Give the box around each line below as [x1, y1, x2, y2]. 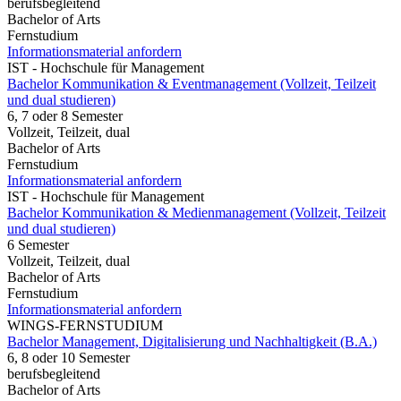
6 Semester [7, 236, 69, 252]
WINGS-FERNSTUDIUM [7, 317, 163, 333]
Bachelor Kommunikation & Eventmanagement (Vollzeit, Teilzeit [7, 75, 376, 91]
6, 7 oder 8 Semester [7, 107, 123, 124]
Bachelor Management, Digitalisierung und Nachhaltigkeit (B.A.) [7, 333, 377, 349]
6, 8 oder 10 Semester [7, 349, 130, 365]
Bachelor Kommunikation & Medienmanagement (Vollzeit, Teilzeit [7, 204, 386, 220]
